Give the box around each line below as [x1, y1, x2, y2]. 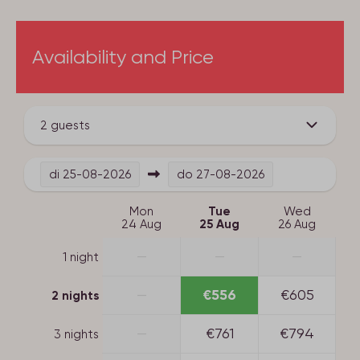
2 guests [40, 117, 90, 133]
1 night [63, 249, 99, 264]
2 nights [51, 288, 99, 303]
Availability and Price [32, 45, 214, 68]
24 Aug [121, 216, 162, 231]
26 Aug [278, 216, 316, 231]
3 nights [54, 326, 99, 342]
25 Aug [199, 216, 239, 231]
